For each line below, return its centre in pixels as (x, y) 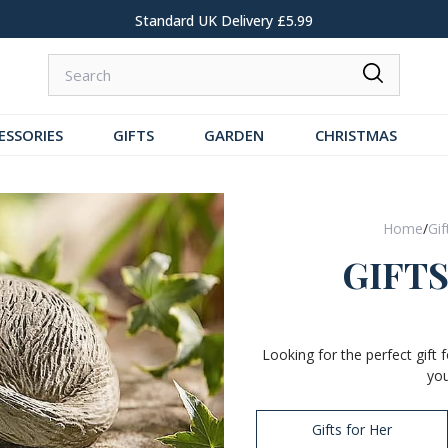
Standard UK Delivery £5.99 (224, 20)
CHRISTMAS (355, 135)
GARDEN (234, 135)
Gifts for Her (352, 429)
